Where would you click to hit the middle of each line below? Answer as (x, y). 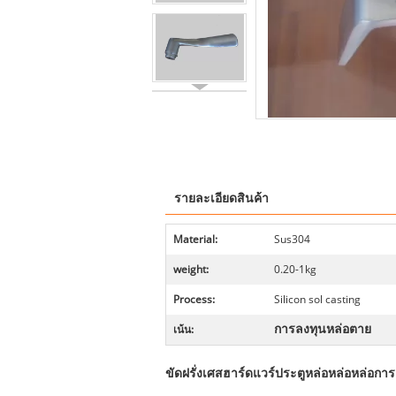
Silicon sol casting (317, 300)
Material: (195, 240)
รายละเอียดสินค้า (221, 198)
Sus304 (292, 240)
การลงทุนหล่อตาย (323, 329)
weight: (191, 270)
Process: (194, 300)
